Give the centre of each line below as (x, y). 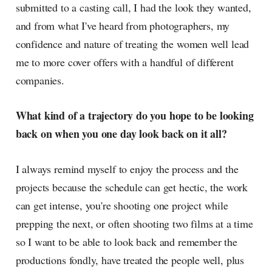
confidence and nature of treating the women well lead (132, 44)
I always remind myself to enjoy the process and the (127, 169)
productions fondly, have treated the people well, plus (130, 260)
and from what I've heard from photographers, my (123, 26)
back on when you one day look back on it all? (121, 134)
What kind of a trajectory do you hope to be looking (134, 116)
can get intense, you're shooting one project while (122, 206)
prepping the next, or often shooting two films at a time (134, 224)
